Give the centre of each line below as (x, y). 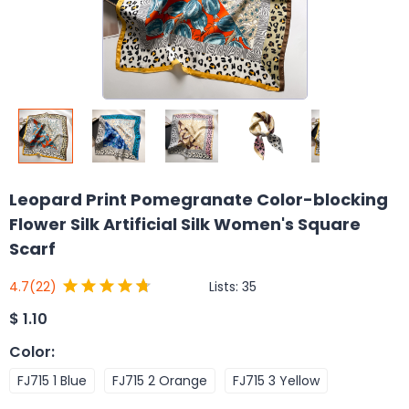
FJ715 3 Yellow (276, 380)
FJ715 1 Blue (52, 380)
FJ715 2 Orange (160, 380)
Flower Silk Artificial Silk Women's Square (185, 224)
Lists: (225, 286)
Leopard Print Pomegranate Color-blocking (199, 199)
